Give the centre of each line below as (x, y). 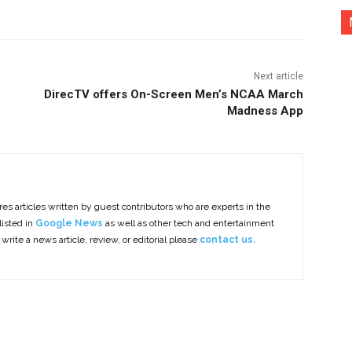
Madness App (265, 110)
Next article (278, 76)
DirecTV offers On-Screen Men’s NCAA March (173, 94)
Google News (69, 223)
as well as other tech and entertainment (189, 223)
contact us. (227, 239)
